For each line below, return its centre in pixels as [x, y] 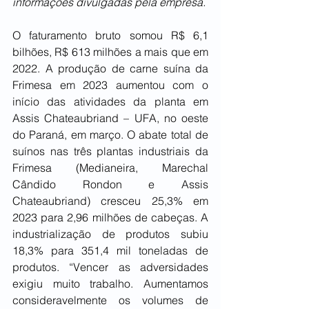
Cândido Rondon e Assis [110, 185]
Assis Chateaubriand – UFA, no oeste [110, 118]
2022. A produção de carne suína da [110, 69]
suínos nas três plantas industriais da [110, 151]
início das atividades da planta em [110, 102]
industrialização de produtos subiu [110, 234]
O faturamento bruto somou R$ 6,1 [110, 36]
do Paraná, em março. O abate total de [110, 135]
